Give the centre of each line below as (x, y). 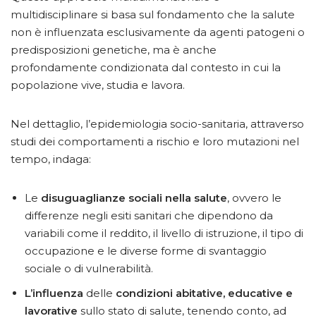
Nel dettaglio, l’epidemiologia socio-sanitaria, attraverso (157, 124)
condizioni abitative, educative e (204, 293)
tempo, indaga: (51, 159)
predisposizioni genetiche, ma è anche (114, 50)
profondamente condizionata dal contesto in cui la (146, 68)
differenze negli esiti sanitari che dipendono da (149, 216)
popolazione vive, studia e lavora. (98, 85)
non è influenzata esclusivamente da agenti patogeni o (158, 32)
